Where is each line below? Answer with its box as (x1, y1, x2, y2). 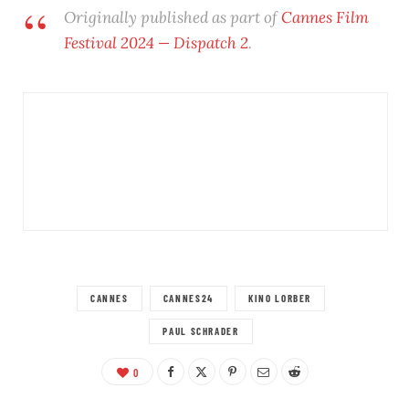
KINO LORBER (247, 291, 312, 304)
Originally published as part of (64, 6, 281, 27)
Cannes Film (281, 6, 369, 27)
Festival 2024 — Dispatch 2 (64, 32, 248, 53)
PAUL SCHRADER (163, 324, 239, 337)
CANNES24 (163, 291, 214, 304)
